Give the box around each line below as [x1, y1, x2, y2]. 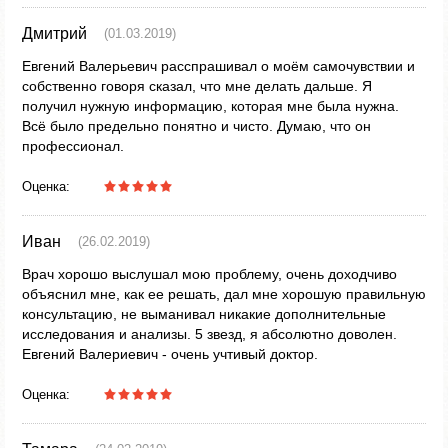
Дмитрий [22, 25, 87, 42]
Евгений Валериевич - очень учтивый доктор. [22, 346, 318, 362]
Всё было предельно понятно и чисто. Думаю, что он [22, 118, 371, 134]
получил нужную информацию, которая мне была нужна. [22, 98, 399, 114]
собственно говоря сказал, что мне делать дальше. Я [22, 78, 372, 94]
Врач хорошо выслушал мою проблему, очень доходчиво [22, 266, 397, 282]
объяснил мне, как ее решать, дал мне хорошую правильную [22, 286, 426, 302]
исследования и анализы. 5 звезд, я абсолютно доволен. [22, 326, 397, 342]
